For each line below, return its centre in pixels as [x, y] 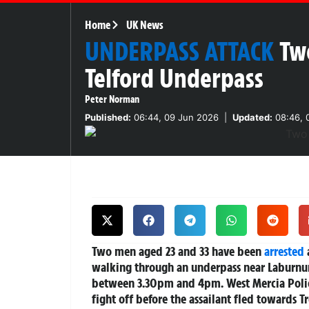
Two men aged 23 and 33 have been [178, 251]
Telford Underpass [174, 78]
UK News [144, 24]
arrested [284, 251]
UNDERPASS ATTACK [179, 51]
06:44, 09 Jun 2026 [175, 117]
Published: [108, 117]
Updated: [252, 117]
